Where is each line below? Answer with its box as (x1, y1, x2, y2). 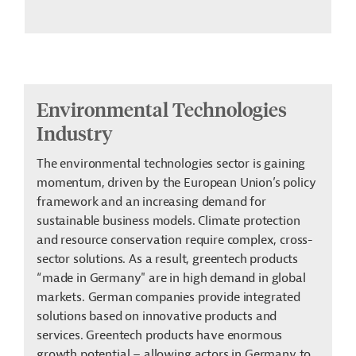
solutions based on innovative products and (37, 308, 277, 325)
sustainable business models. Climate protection (37, 213, 300, 230)
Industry (37, 121, 117, 145)
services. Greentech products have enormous (37, 327, 283, 344)
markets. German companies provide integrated (37, 289, 300, 306)
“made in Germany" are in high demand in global (37, 270, 306, 287)
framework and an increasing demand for (37, 194, 266, 211)
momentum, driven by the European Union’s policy (37, 175, 316, 192)
